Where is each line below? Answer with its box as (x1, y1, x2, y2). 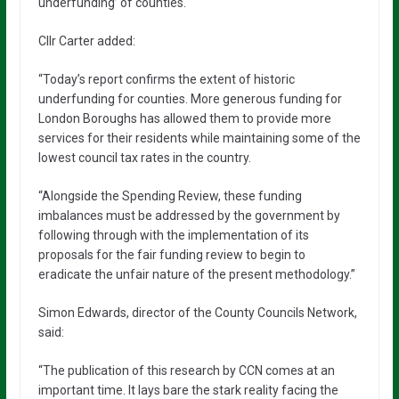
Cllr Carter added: (37, 34, 135, 49)
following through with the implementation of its (37, 228, 309, 243)
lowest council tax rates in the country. (37, 151, 251, 166)
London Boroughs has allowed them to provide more (37, 111, 331, 126)
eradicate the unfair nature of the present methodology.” (37, 267, 355, 282)
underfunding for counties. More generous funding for (37, 92, 342, 107)
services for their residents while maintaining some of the (37, 131, 361, 146)
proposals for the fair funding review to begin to (37, 248, 305, 263)
